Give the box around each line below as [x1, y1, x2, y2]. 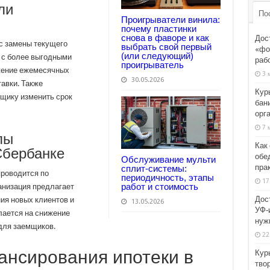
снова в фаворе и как [121, 32, 209, 43]
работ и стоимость [121, 181, 198, 192]
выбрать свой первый [121, 41, 212, 52]
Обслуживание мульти [121, 154, 216, 165]
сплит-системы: [121, 163, 187, 174]
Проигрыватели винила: [121, 14, 220, 25]
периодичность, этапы [121, 172, 214, 183]
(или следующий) [121, 50, 193, 61]
